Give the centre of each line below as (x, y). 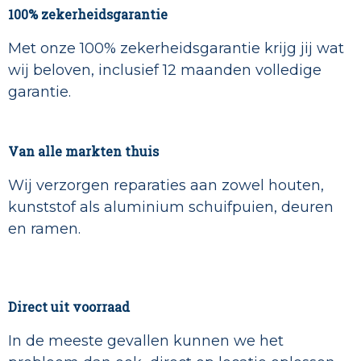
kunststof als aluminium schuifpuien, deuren (171, 207)
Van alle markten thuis (83, 151)
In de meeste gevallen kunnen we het (146, 341)
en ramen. (44, 229)
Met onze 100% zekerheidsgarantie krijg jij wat (176, 49)
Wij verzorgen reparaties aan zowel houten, (166, 186)
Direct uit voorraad (69, 307)
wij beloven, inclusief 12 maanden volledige (165, 71)
